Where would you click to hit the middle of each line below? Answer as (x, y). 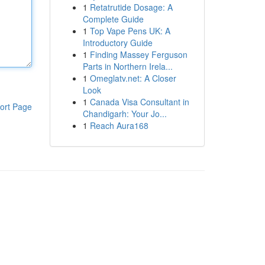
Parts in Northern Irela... (127, 66)
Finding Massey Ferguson (138, 54)
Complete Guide (113, 19)
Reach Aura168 (119, 125)
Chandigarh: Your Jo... (125, 114)
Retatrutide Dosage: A (131, 7)
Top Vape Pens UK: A (130, 31)
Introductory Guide (117, 43)
